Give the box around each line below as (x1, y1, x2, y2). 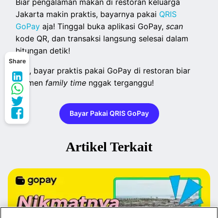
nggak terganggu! (89, 78, 154, 88)
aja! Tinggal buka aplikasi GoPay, (40, 21, 166, 32)
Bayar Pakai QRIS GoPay (69, 109, 149, 117)
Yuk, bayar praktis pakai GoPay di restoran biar (16, 66, 191, 76)
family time (45, 78, 89, 88)
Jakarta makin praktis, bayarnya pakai (16, 9, 160, 19)
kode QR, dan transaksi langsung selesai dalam (16, 34, 189, 44)
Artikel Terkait (66, 139, 152, 154)
